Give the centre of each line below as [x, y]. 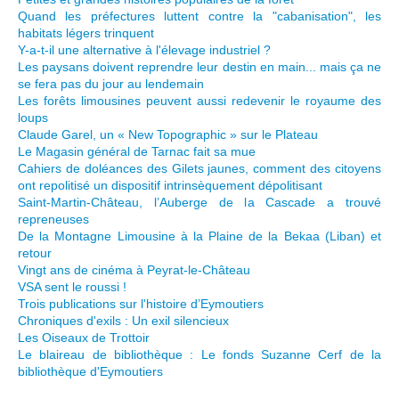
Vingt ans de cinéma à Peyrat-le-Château [134, 270]
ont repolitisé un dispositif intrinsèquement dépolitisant [170, 186]
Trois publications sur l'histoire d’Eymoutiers [141, 304]
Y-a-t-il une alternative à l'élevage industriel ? [144, 50]
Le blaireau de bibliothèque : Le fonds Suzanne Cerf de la [199, 355]
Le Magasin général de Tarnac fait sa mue [137, 152]
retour [35, 253]
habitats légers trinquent [86, 33]
